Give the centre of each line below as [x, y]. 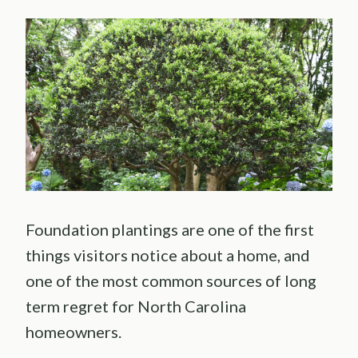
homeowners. [74, 332]
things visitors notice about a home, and [168, 255]
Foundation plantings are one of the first [170, 230]
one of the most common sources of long [171, 281]
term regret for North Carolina [136, 306]
